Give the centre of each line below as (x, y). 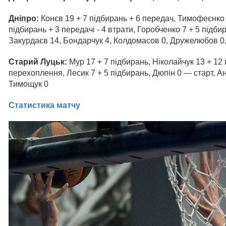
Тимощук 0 (29, 84)
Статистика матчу (44, 105)
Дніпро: (25, 19)
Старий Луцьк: (38, 62)
